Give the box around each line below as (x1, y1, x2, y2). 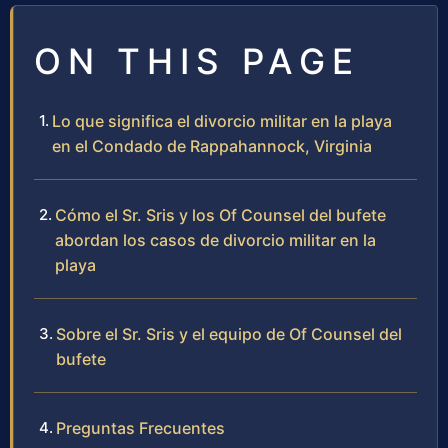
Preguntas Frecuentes (56, 418, 225, 438)
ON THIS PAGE (34, 40, 360, 82)
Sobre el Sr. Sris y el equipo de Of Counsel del (56, 324, 402, 344)
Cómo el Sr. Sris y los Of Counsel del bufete (55, 205, 386, 225)
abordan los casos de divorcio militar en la (55, 230, 376, 250)
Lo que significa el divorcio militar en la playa (52, 111, 392, 131)
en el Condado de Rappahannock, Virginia (52, 136, 372, 156)
